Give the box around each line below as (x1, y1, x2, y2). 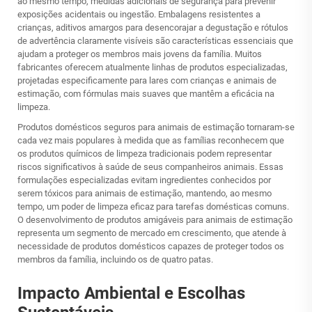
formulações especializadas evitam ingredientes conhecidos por (17, 175, 271, 185)
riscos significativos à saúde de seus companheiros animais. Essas (17, 162, 283, 172)
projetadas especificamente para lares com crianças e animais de (17, 75, 276, 86)
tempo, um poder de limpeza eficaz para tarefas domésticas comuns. (17, 201, 289, 212)
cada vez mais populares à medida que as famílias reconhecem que (17, 135, 284, 146)
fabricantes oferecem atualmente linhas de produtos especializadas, (17, 62, 288, 72)
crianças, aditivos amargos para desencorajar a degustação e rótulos (17, 22, 288, 33)
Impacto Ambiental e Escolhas (17, 283, 245, 303)
